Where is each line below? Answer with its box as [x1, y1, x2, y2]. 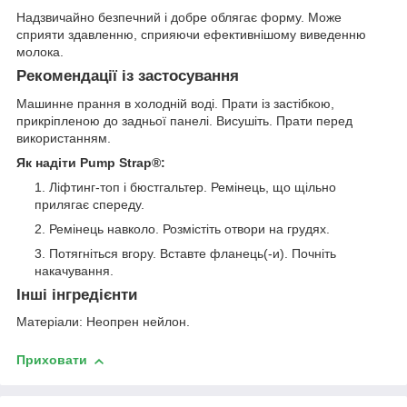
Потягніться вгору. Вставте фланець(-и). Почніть [49, 245, 336, 261]
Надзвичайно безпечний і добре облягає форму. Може [16, 9, 342, 25]
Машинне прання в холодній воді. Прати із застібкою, [16, 95, 334, 111]
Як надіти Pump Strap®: [16, 154, 165, 170]
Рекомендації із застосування [16, 66, 239, 84]
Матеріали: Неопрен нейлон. [16, 314, 190, 330]
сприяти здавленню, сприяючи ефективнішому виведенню [16, 26, 366, 42]
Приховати [16, 352, 87, 368]
